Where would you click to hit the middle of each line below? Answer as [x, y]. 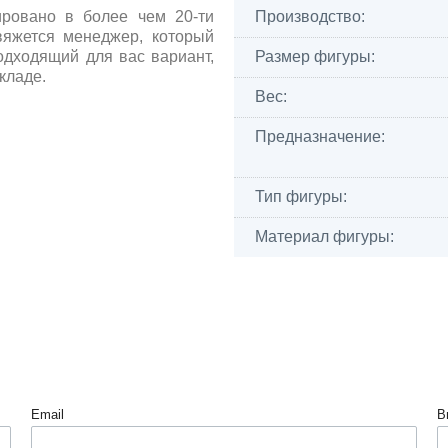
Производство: [310, 16]
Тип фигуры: [301, 196]
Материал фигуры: [324, 236]
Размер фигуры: [315, 56]
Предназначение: [320, 136]
